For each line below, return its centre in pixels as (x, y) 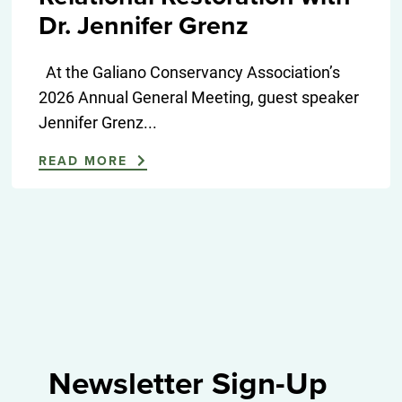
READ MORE (85, 162)
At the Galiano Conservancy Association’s (189, 72)
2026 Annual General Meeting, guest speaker (198, 97)
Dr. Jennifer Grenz (143, 26)
